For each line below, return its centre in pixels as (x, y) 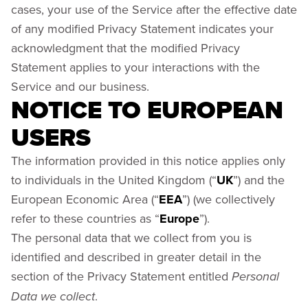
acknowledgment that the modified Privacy (125, 48)
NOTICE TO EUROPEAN (147, 110)
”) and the (259, 180)
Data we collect (53, 297)
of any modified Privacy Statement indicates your (142, 29)
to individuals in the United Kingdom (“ (114, 180)
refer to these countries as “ (85, 218)
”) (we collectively (229, 199)
